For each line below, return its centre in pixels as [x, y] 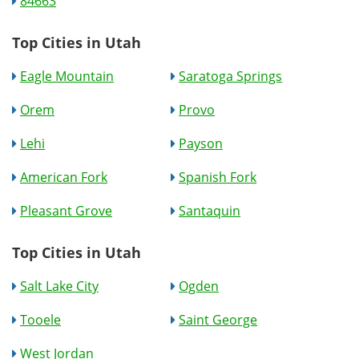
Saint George [218, 320]
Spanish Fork [218, 177]
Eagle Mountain [67, 76]
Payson [201, 143]
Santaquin [210, 211]
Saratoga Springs [231, 76]
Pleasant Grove [66, 211]
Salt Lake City [59, 286]
